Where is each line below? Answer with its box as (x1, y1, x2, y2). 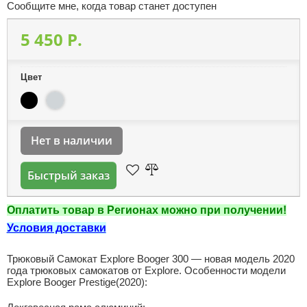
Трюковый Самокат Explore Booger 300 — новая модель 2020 (6, 253, 295, 265)
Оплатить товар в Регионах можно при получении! (6, 204, 286, 216)
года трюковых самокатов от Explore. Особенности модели (6, 265, 286, 276)
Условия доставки (6, 222, 106, 234)
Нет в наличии (30, 133, 112, 148)
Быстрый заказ (27, 168, 110, 183)
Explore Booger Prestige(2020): (6, 276, 147, 288)
